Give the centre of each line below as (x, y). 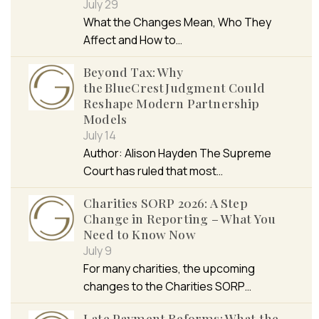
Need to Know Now (140, 234)
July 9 (98, 251)
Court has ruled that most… (153, 171)
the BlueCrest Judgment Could (174, 87)
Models (105, 119)
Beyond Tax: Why (134, 72)
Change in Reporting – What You (180, 218)
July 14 (100, 135)
